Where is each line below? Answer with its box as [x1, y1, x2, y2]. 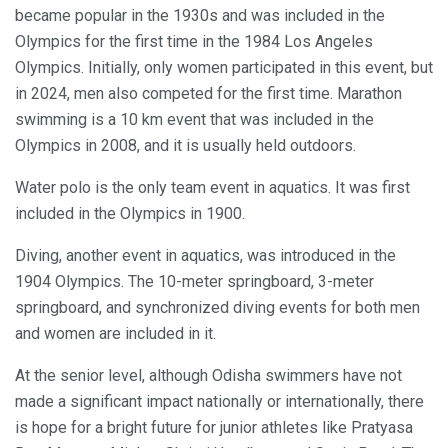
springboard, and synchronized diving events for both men [15, 297, 420, 317]
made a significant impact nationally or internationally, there [15, 391, 424, 411]
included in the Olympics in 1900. [15, 203, 245, 223]
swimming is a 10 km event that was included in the [15, 109, 374, 129]
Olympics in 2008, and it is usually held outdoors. [15, 135, 356, 155]
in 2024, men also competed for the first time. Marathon [15, 83, 402, 103]
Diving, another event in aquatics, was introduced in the [15, 245, 396, 265]
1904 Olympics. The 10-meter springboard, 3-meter [15, 271, 374, 291]
